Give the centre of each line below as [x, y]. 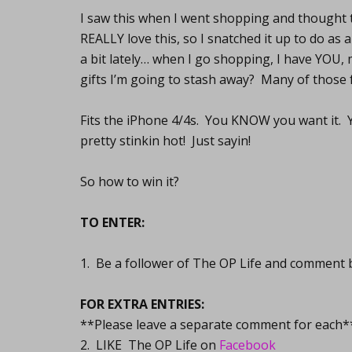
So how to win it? [130, 181]
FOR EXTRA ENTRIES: [142, 304]
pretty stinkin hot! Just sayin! [165, 141]
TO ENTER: [112, 222]
